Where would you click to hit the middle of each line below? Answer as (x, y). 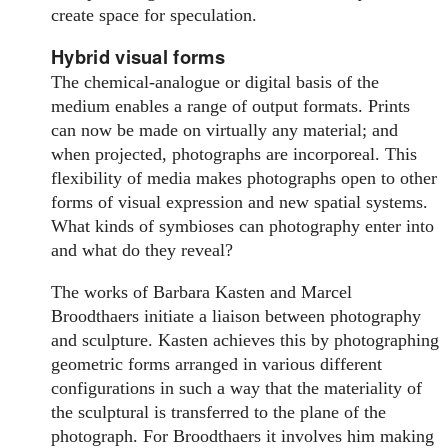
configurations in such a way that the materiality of (237, 388)
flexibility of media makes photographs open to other (244, 178)
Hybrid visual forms (138, 57)
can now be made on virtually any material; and (225, 130)
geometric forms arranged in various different (217, 364)
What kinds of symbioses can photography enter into (243, 226)
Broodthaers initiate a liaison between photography (236, 316)
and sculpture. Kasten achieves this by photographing (245, 340)
